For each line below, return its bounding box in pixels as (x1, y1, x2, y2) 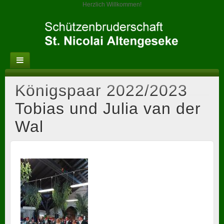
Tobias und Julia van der (15, 99, 201, 118)
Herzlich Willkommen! (82, 1, 141, 8)
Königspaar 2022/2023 (15, 81, 187, 100)
